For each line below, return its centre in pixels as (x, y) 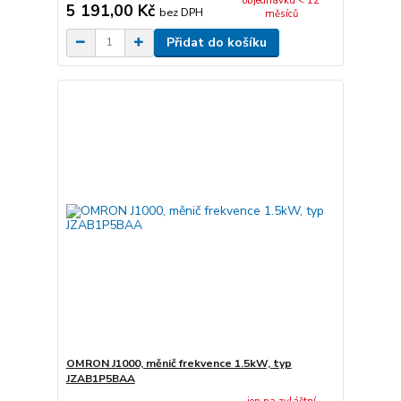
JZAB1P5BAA (100, 379)
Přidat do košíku (216, 42)
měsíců (281, 14)
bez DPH (181, 12)
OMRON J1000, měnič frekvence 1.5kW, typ (179, 364)
